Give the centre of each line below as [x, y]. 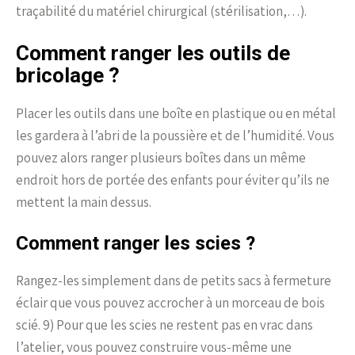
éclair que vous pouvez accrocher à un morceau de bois [170, 303]
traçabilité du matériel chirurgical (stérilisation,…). [161, 11]
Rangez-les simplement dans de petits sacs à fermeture [174, 281]
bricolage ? [68, 76]
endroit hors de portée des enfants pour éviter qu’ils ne [173, 180]
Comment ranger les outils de [153, 53]
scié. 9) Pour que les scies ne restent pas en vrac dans [164, 325]
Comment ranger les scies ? [136, 244]
